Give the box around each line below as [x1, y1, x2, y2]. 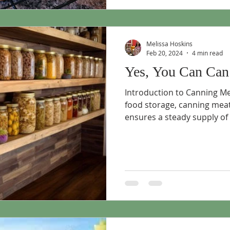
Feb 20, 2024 [146, 48, 183, 57]
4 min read [192, 48, 223, 57]
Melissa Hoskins [146, 40, 193, 48]
